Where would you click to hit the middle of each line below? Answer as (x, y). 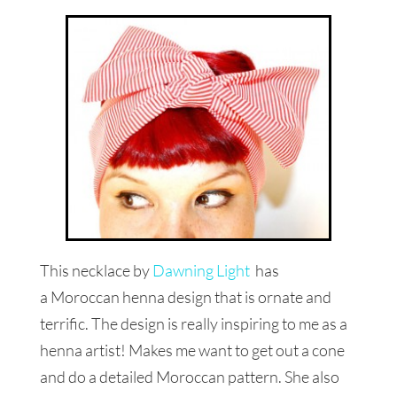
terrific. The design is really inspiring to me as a (193, 323)
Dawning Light (202, 270)
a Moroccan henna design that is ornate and (185, 296)
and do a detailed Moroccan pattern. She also (189, 376)
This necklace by (96, 270)
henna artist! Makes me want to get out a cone (192, 350)
